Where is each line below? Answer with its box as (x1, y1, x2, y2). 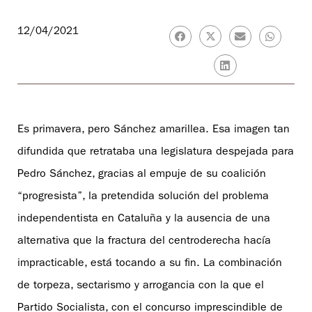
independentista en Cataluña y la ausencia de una (17, 213, 270, 225)
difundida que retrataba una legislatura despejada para (17, 146, 294, 158)
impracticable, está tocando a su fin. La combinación (17, 258, 282, 270)
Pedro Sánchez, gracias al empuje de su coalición (17, 169, 266, 180)
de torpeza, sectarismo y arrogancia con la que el (17, 280, 264, 292)
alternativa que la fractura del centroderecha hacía (17, 235, 271, 247)
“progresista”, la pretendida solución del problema (17, 191, 269, 203)
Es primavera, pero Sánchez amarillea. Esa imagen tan (17, 124, 290, 136)
